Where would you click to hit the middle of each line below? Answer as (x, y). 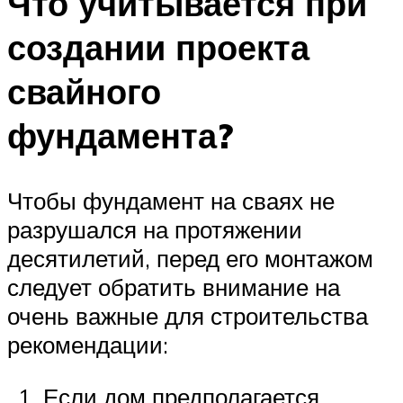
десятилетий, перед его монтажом (190, 259)
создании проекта (158, 48)
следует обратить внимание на (174, 287)
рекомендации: (88, 345)
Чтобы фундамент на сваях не (171, 201)
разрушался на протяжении (155, 230)
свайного (84, 92)
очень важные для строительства (188, 316)
